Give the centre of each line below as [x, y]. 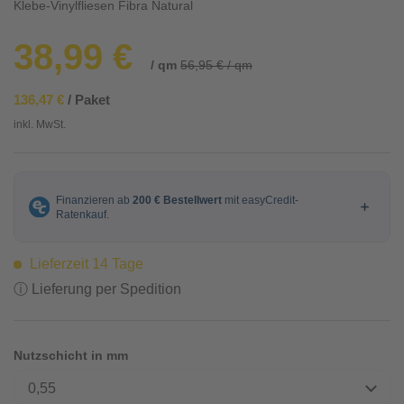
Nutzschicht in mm [71, 355]
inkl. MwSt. [40, 124]
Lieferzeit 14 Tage [85, 264]
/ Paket [87, 100]
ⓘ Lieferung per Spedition [97, 289]
